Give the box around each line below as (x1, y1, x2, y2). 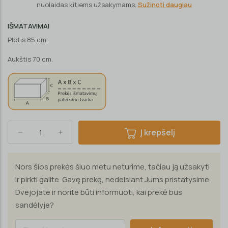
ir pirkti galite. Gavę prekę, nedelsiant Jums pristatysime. (15, 174, 211, 185)
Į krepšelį (140, 127, 175, 138)
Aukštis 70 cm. (8, 54, 53, 64)
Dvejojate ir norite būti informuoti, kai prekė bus (15, 186, 182, 197)
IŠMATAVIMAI (8, 21, 49, 31)
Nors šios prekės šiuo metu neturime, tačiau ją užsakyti (15, 161, 210, 172)
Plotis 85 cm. (8, 35, 48, 44)
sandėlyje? (15, 199, 54, 210)
